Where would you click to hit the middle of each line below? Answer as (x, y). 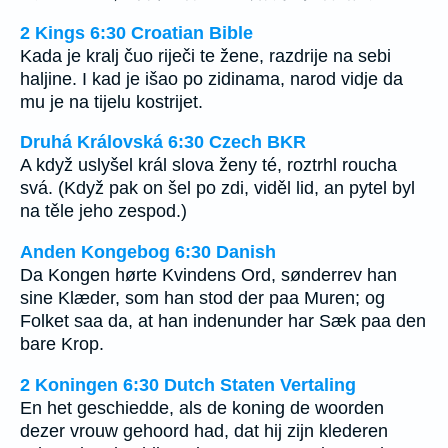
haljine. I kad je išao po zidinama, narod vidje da (211, 78)
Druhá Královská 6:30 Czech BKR (163, 142)
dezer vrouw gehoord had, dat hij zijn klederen (204, 430)
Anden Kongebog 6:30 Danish (148, 251)
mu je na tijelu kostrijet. (111, 101)
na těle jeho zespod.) (103, 211)
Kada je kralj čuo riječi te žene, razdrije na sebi (205, 55)
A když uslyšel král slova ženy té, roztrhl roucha (208, 165)
